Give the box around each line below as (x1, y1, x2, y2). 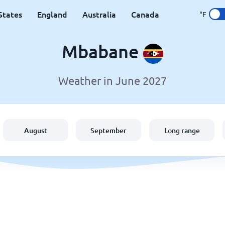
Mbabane (62, 40, 143, 62)
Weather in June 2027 (58, 74, 167, 87)
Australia (82, 9, 116, 20)
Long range (164, 125, 200, 135)
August (24, 125, 47, 135)
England (37, 9, 67, 20)
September (90, 125, 127, 135)
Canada (131, 9, 159, 20)
